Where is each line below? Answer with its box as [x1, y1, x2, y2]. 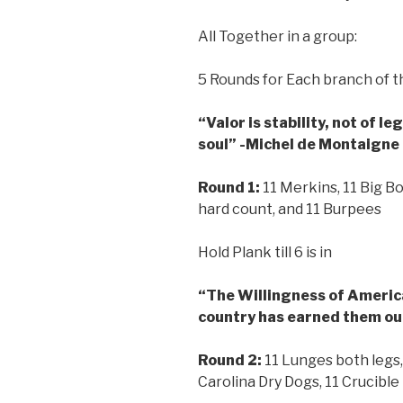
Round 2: [198, 351, 264, 369]
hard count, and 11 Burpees [198, 200, 381, 218]
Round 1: [198, 178, 263, 196]
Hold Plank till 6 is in [198, 243, 332, 261]
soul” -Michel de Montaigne [198, 135, 399, 153]
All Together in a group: [198, 27, 357, 45]
